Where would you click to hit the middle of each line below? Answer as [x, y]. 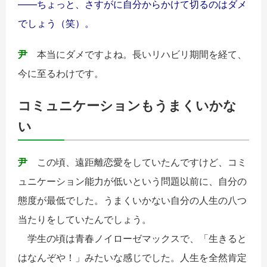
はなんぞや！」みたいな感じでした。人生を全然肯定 [132, 257]
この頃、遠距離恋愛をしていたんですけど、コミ [137, 162]
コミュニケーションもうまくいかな [127, 105]
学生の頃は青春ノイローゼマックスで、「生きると [132, 238]
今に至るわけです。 [61, 74]
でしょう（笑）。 [56, 24]
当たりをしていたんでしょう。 [85, 219]
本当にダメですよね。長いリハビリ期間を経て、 [137, 55]
